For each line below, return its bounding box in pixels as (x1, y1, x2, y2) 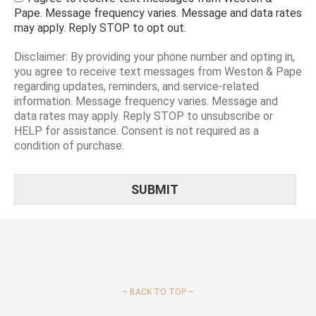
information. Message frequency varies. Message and (14, 94, 278, 108)
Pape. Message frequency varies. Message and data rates (14, 6, 302, 20)
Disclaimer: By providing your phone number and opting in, (14, 49, 295, 63)
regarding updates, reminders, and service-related (14, 79, 259, 93)
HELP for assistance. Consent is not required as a (14, 123, 259, 138)
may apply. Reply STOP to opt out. (14, 20, 186, 35)
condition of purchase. (14, 138, 124, 152)
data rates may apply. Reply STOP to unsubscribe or (14, 109, 273, 123)
